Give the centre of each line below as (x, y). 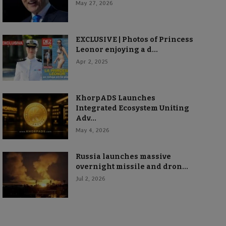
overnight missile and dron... (132, 167)
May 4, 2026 (92, 130)
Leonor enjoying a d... (117, 50)
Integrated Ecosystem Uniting (132, 108)
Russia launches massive (123, 157)
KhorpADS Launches (115, 98)
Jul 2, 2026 (90, 179)
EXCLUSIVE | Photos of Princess (134, 40)
